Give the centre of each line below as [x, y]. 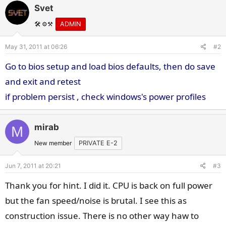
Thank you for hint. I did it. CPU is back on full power [109, 185]
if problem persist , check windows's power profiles [105, 97]
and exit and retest [43, 81]
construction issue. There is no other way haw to [102, 216]
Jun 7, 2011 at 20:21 [33, 166]
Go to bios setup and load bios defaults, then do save [110, 66]
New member [53, 143]
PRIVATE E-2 [98, 143]
